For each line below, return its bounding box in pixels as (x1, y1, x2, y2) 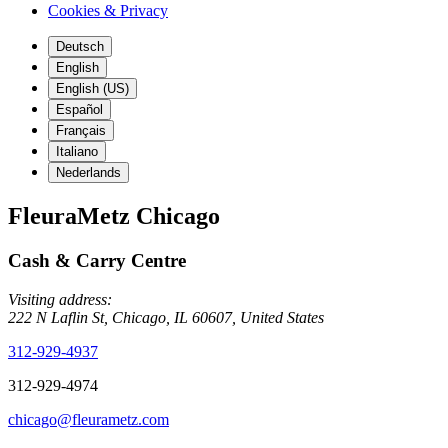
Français (56, 123, 106, 138)
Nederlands (56, 165, 121, 180)
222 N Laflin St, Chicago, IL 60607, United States (8, 308, 324, 326)
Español (56, 102, 103, 117)
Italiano (56, 144, 98, 159)
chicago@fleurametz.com (8, 410, 169, 428)
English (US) (56, 81, 129, 96)
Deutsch (56, 39, 104, 54)
